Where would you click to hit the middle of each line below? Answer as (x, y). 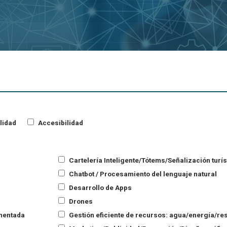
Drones (80, 201)
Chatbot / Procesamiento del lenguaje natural (142, 174)
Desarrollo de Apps (99, 187)
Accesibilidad (60, 123)
